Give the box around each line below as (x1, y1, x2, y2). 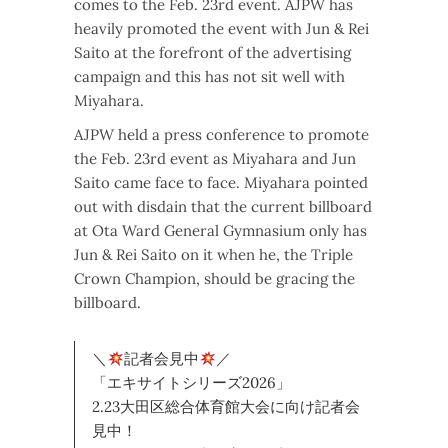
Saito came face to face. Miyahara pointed (74, 173, 368, 193)
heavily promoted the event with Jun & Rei (74, 19, 369, 39)
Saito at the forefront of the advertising (74, 43, 351, 63)
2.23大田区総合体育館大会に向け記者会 (92, 397, 360, 417)
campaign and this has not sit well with (74, 67, 345, 87)
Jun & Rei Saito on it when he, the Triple (74, 245, 353, 265)
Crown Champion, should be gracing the (74, 269, 355, 289)
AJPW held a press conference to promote (74, 125, 369, 145)
